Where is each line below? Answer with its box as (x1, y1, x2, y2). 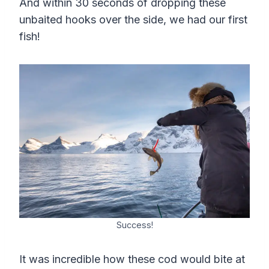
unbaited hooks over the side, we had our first (19, 13, 247, 26)
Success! (116, 220, 153, 231)
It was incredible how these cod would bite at (19, 253, 245, 266)
